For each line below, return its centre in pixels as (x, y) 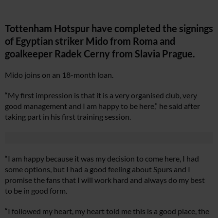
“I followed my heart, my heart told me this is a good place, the (107, 211)
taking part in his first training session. (68, 117)
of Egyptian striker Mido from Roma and (90, 41)
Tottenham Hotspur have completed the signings (109, 28)
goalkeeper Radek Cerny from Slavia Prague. (100, 54)
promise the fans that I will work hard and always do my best (105, 180)
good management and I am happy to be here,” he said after (102, 106)
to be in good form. (36, 191)
